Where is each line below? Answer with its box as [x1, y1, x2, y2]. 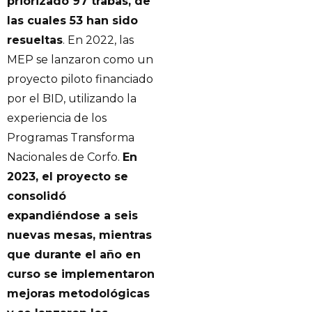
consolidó [7, 189, 66, 203]
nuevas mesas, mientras [7, 228, 152, 242]
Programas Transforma [7, 131, 134, 145]
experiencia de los [7, 111, 107, 125]
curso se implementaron [7, 267, 155, 281]
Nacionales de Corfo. [7, 150, 123, 164]
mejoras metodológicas [7, 287, 150, 301]
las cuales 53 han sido [7, 14, 138, 28]
